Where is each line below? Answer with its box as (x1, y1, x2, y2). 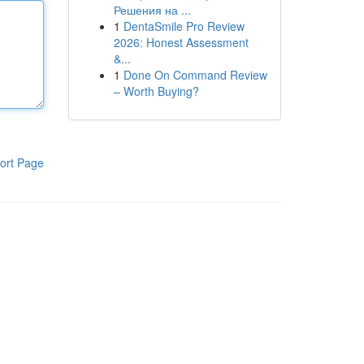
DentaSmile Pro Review (123, 18, 245, 34)
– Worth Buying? (113, 83, 199, 99)
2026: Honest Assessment (113, 34, 249, 50)
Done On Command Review (123, 67, 267, 83)
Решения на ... (113, 2, 191, 18)
